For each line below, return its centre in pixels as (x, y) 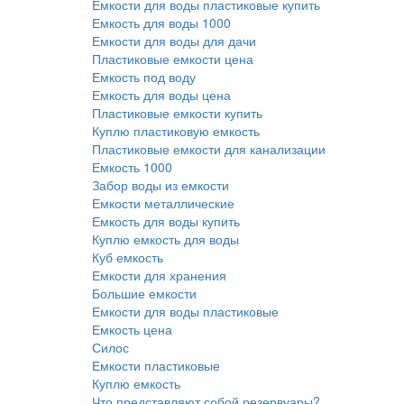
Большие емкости (144, 293)
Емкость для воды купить (166, 221)
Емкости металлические (163, 203)
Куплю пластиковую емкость (176, 131)
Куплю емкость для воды (165, 239)
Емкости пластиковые (156, 365)
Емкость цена (132, 329)
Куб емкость (128, 257)
